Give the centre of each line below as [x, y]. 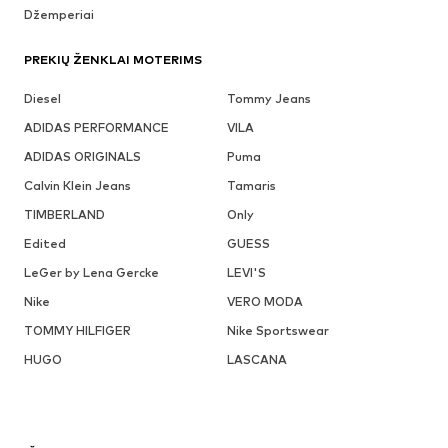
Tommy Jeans [268, 99]
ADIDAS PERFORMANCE [96, 128]
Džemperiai [59, 15]
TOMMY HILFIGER [77, 331]
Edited [45, 244]
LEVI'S [246, 273]
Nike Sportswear [277, 331]
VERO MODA [264, 302]
